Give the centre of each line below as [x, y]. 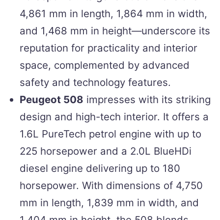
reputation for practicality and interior [109, 48]
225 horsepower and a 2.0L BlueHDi [106, 151]
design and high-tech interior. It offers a [114, 116]
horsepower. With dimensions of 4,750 [111, 185]
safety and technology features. [95, 82]
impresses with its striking [147, 99]
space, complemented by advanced [105, 65]
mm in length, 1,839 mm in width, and [109, 202]
